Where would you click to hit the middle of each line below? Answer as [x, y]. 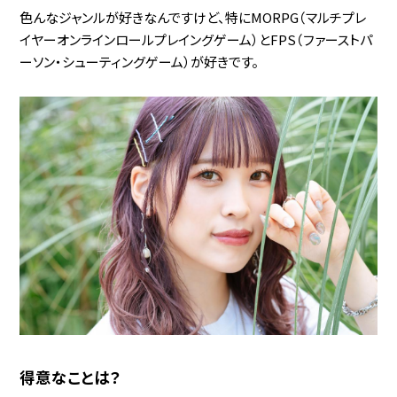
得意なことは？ [71, 377]
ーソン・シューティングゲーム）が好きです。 [140, 62]
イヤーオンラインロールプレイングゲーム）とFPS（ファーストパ [196, 40]
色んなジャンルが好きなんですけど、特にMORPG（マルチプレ [193, 18]
